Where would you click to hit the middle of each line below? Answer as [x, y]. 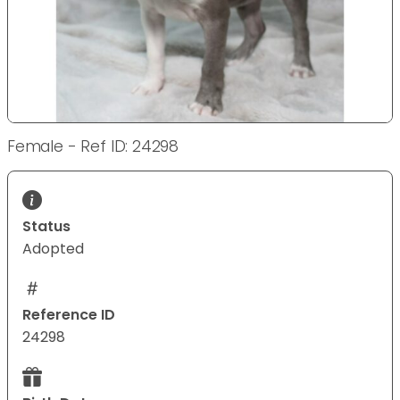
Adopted [53, 249]
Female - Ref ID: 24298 [93, 147]
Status [46, 227]
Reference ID [69, 315]
